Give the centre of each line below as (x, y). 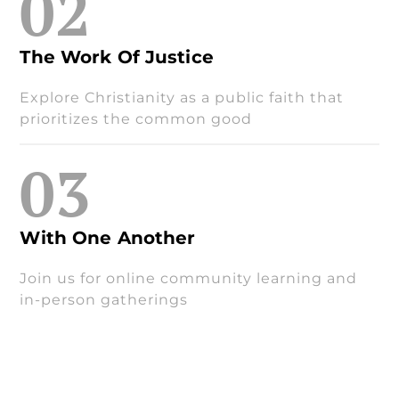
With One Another (108, 238)
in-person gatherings (104, 300)
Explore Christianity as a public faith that (182, 98)
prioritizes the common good (136, 119)
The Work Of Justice (117, 57)
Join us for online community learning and (189, 279)
